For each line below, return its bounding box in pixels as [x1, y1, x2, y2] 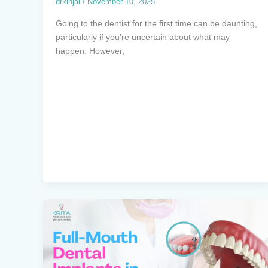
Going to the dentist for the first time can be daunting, [56, 18, 257, 28]
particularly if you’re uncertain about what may [56, 32, 230, 42]
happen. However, [56, 45, 124, 56]
